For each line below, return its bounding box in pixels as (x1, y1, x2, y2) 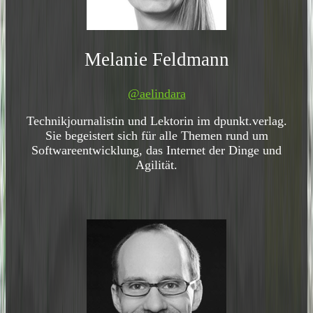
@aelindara (127, 87, 186, 101)
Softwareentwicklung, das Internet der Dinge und (31, 143, 282, 157)
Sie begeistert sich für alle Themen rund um (45, 128, 268, 143)
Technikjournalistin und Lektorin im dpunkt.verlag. (26, 113, 287, 128)
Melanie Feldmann (84, 49, 229, 71)
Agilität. (136, 157, 177, 172)
